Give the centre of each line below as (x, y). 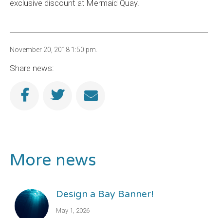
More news (53, 160)
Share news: (32, 68)
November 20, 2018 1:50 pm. (54, 50)
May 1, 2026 (73, 210)
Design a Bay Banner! (105, 194)
